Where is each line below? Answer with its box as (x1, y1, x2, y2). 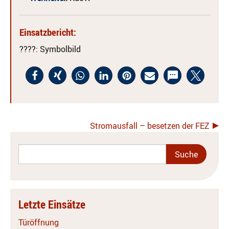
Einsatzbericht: (19, 26, 76, 39)
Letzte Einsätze (18, 197, 85, 212)
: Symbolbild (36, 43, 81, 55)
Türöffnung (18, 217, 59, 228)
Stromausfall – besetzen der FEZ (90, 120, 210, 131)
